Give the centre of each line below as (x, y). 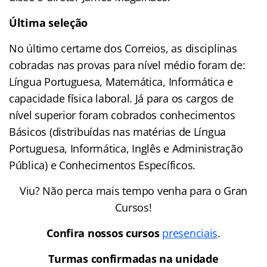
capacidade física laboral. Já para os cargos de (121, 99)
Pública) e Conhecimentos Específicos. (103, 165)
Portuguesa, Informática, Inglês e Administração (126, 149)
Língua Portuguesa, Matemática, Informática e (121, 82)
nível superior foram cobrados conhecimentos (122, 115)
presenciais (190, 233)
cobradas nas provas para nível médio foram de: (127, 65)
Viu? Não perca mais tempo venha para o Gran (133, 191)
